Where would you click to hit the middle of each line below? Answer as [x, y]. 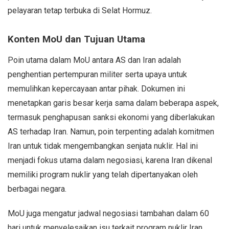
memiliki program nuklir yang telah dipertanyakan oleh [103, 174]
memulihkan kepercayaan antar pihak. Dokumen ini [96, 88]
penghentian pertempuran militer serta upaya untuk [97, 74]
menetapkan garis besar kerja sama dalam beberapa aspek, [113, 103]
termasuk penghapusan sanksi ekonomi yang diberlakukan [111, 117]
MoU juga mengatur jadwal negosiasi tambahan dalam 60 [108, 213]
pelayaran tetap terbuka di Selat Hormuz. [80, 10]
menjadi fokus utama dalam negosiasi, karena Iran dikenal [110, 160]
